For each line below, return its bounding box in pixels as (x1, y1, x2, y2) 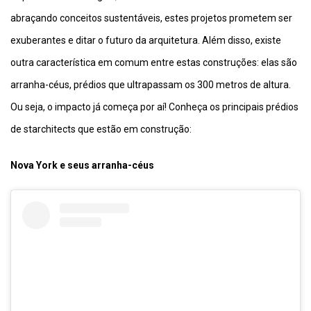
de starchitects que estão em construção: (10, 124, 192, 135)
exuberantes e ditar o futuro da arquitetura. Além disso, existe (10, 35, 281, 46)
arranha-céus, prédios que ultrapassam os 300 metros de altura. (10, 79, 291, 90)
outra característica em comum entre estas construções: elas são (10, 57, 297, 68)
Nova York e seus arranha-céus (10, 160, 156, 171)
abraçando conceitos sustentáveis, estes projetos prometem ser (10, 12, 292, 24)
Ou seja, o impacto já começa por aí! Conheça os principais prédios (10, 101, 299, 112)
